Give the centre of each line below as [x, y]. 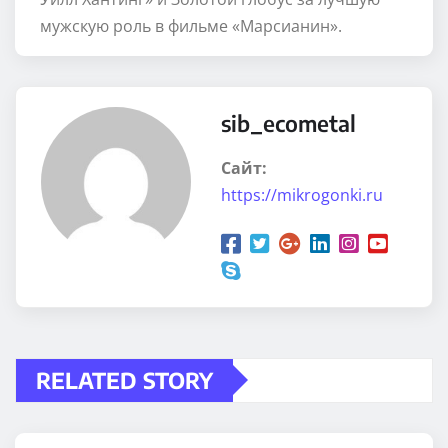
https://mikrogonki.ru [302, 194]
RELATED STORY [124, 379]
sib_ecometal [288, 122]
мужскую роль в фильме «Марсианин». [191, 25]
